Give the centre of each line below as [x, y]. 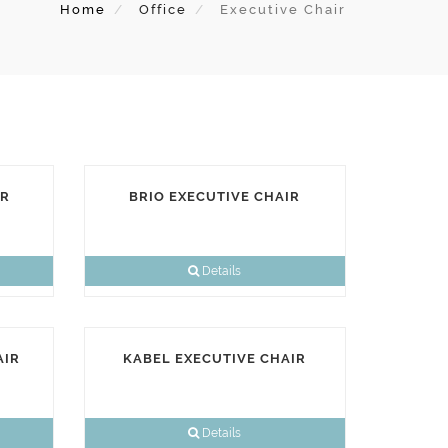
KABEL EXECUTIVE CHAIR [215, 358]
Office [163, 9]
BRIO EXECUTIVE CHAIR [215, 196]
